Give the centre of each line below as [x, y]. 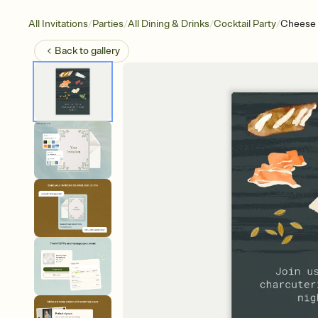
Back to [73, 51]
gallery [105, 51]
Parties [108, 24]
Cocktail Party [245, 24]
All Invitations [58, 24]
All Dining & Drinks [169, 24]
